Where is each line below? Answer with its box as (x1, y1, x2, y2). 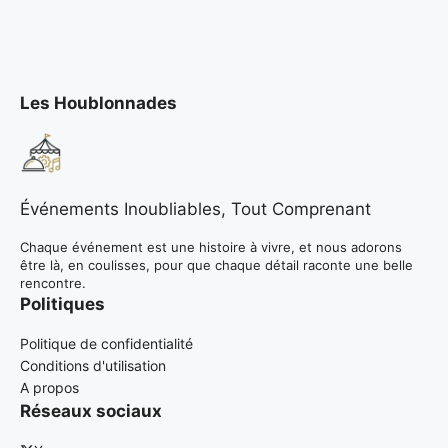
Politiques (20, 294, 105, 315)
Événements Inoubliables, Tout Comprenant (20, 199, 371, 220)
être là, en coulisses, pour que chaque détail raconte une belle (20, 257, 413, 274)
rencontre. (20, 275, 86, 292)
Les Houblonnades (20, 93, 177, 114)
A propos (20, 379, 79, 397)
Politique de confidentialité (20, 335, 193, 353)
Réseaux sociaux (20, 401, 162, 422)
